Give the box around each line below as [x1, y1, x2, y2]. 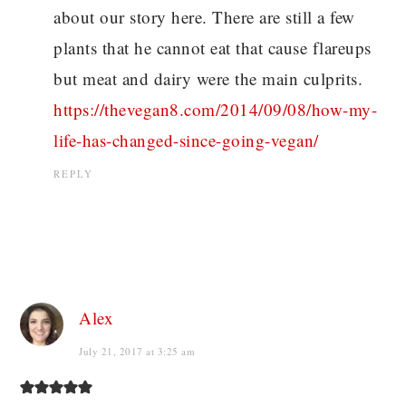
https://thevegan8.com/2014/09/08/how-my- [53, 97, 378, 121]
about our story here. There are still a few [53, 5, 355, 28]
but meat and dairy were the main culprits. [53, 66, 363, 90]
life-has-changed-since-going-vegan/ [53, 128, 319, 151]
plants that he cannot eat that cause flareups [53, 35, 372, 59]
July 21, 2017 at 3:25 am [79, 343, 196, 358]
